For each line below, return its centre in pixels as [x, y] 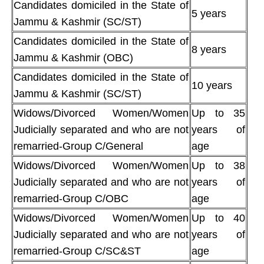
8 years [209, 49]
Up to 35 [218, 113]
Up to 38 [218, 165]
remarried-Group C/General [78, 146]
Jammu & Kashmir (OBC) [73, 57]
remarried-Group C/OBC [71, 198]
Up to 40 [218, 218]
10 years [212, 85]
